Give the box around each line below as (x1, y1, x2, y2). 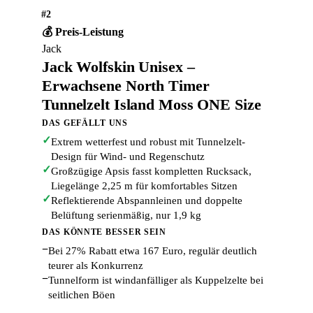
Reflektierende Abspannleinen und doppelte (51, 195, 242, 206)
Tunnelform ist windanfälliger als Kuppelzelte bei (48, 275, 263, 286)
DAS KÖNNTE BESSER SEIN (42, 227, 166, 237)
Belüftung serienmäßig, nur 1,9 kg (51, 210, 201, 221)
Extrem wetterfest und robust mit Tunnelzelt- (51, 136, 245, 147)
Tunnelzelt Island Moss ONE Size (42, 96, 261, 113)
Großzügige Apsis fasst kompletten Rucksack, (51, 166, 252, 177)
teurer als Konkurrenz (48, 260, 143, 271)
